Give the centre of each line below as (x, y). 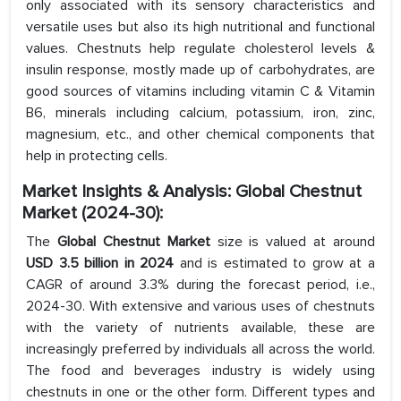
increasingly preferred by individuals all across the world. (200, 350)
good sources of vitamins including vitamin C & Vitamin (200, 92)
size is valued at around (296, 242)
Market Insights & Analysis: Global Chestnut (192, 192)
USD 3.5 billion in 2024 (100, 264)
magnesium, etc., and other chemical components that (200, 135)
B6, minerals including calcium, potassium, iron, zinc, (200, 113)
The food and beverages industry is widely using (200, 371)
